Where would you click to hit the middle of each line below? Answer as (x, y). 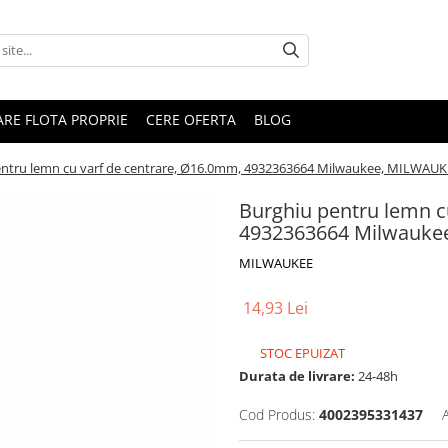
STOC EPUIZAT (301, 353)
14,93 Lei (275, 308)
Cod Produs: (277, 414)
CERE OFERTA (191, 119)
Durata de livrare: (297, 376)
